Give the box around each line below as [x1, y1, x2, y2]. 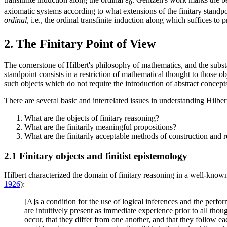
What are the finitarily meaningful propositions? [24, 122, 176, 131]
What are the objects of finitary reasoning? [24, 113, 159, 122]
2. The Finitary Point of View [4, 37, 156, 50]
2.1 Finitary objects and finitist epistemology [4, 150, 187, 161]
